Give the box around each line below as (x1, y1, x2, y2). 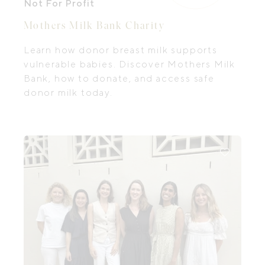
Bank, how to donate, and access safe (24, 73, 215, 84)
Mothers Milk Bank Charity (24, 19, 166, 32)
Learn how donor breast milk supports (24, 44, 218, 56)
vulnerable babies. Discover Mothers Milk (24, 59, 235, 70)
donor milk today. (24, 87, 113, 98)
